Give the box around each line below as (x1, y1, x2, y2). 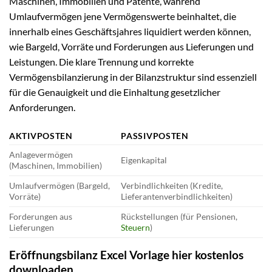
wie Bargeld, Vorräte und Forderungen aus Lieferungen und (9, 40, 254, 52)
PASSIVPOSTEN (121, 131, 189, 141)
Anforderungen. (9, 101, 75, 113)
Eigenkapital (121, 155, 168, 166)
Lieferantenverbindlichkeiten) (121, 191, 233, 202)
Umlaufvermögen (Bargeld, (9, 180, 110, 191)
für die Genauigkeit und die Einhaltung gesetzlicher (9, 86, 220, 98)
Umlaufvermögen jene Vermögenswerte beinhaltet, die (9, 10, 236, 22)
